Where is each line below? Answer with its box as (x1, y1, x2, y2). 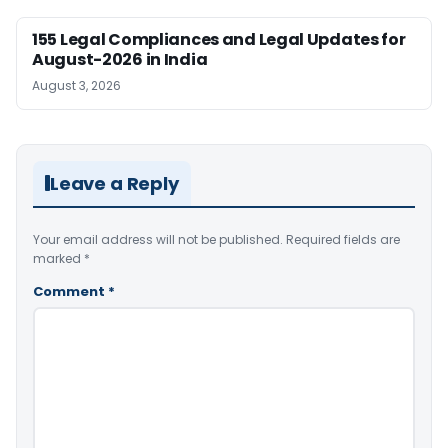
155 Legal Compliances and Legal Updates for (32, 27, 406, 51)
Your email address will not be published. (33, 230, 283, 248)
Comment (33, 281, 108, 301)
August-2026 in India (32, 47, 208, 71)
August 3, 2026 (32, 76, 121, 94)
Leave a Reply (50, 170, 179, 196)
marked (33, 249, 84, 267)
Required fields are (286, 230, 400, 248)
